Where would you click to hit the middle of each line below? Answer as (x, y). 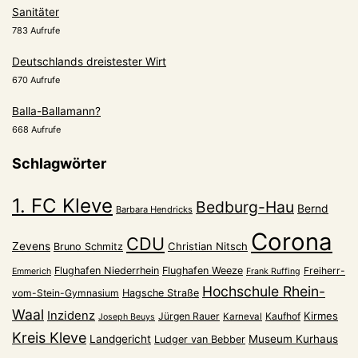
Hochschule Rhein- (264, 292)
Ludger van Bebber (200, 340)
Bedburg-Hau (245, 207)
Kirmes (321, 316)
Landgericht (120, 339)
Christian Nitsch (208, 247)
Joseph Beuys (127, 317)
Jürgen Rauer (189, 316)
